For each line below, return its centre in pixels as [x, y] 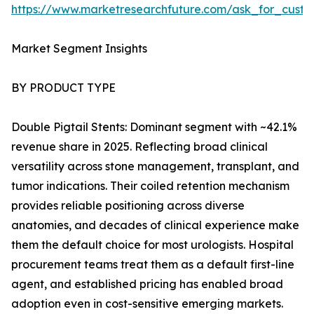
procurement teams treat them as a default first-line [153, 265]
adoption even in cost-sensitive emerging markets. [147, 304]
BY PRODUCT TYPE [63, 88]
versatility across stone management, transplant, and [155, 166]
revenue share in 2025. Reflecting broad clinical [139, 147]
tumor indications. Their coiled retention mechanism [150, 186]
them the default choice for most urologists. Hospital [152, 245]
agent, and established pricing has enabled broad [147, 284]
